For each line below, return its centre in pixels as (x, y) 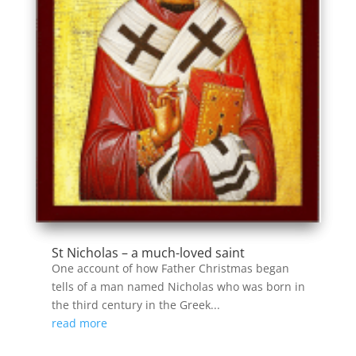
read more (79, 323)
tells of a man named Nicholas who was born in (178, 286)
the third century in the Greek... (135, 304)
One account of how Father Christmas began (170, 268)
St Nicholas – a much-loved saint (148, 252)
